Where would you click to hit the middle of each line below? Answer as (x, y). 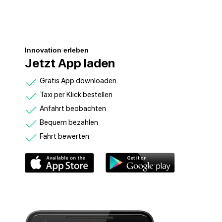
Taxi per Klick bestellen (76, 95)
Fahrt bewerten (65, 136)
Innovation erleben (57, 50)
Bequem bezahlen (69, 122)
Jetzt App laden (70, 63)
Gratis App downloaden (78, 81)
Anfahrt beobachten (73, 109)
